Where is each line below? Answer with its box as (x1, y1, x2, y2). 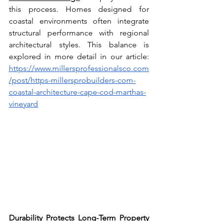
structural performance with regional (9, 28, 149, 37)
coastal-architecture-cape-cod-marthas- (9, 87, 146, 97)
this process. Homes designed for (9, 4, 149, 14)
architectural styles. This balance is (9, 39, 149, 49)
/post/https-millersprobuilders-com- (9, 75, 136, 85)
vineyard (9, 99, 38, 109)
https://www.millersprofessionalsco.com (9, 63, 149, 73)
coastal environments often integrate (9, 16, 149, 26)
